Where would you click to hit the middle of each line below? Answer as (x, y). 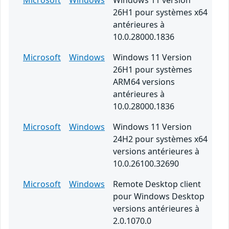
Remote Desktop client (157, 184)
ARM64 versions (144, 82)
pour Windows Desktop (159, 197)
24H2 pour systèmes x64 (160, 139)
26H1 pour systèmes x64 (160, 13)
